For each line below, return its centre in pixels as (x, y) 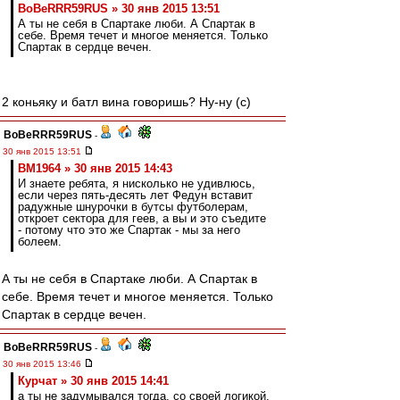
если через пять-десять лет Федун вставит (135, 195)
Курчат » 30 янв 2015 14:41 (93, 381)
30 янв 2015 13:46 (43, 364)
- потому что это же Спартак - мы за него (129, 230)
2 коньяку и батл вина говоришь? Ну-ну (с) (126, 102)
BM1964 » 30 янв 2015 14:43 (95, 168)
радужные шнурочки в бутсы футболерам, (133, 207)
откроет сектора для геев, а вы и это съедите (142, 218)
